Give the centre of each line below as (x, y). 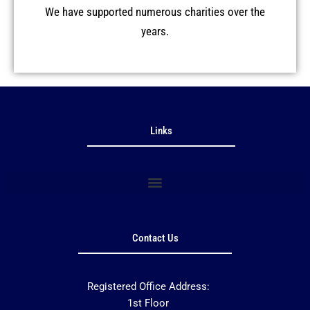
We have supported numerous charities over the (155, 12)
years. (155, 31)
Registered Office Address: (148, 286)
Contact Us (155, 238)
